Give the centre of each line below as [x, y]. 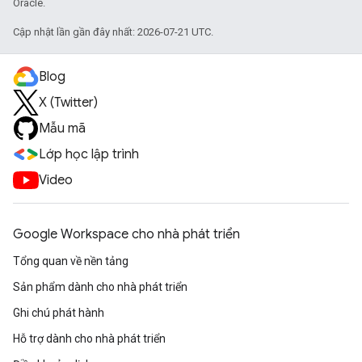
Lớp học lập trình [89, 154]
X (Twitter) [68, 103]
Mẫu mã [62, 128]
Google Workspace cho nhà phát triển [126, 234]
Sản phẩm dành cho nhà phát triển [100, 287]
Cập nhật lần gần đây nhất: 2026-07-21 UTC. [113, 32]
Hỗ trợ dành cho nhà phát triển [89, 339]
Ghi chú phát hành [59, 313]
